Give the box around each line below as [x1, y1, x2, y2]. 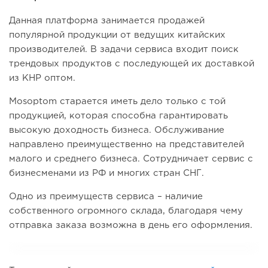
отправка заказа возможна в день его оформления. [9, 221, 252, 230]
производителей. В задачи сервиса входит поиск [9, 45, 239, 54]
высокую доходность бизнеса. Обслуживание [9, 126, 224, 135]
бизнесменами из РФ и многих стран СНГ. [9, 169, 204, 178]
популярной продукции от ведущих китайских [9, 31, 226, 39]
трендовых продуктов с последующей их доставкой [9, 60, 254, 68]
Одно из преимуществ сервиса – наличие [9, 193, 203, 201]
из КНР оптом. [9, 74, 75, 83]
